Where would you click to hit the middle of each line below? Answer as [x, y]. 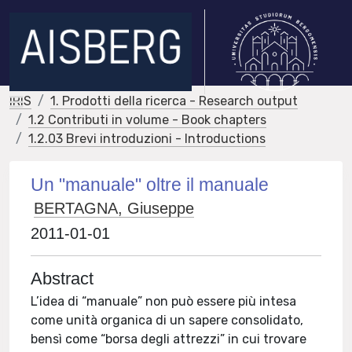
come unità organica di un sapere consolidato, [167, 320]
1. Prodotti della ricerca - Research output [174, 101]
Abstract [62, 279]
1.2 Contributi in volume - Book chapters [147, 120]
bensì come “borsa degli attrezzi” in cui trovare [169, 339]
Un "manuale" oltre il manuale [150, 185]
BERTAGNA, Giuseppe [114, 208]
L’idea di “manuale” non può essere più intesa [164, 301]
